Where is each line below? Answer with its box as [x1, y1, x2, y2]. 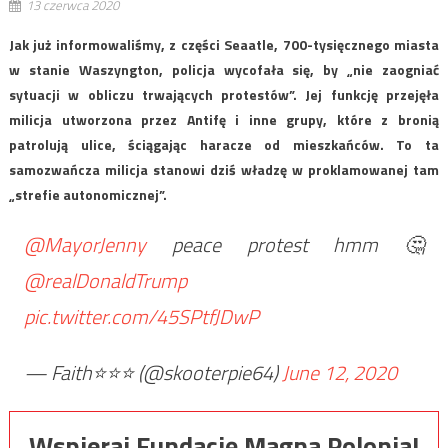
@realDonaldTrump [23, 264, 187, 296]
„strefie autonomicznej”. [8, 183, 167, 205]
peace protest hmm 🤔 [145, 228, 425, 260]
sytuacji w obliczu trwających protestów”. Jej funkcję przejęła [8, 83, 440, 105]
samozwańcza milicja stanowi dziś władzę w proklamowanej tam [8, 158, 440, 180]
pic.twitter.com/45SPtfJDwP [23, 300, 259, 332]
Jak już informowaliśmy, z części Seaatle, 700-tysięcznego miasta [8, 33, 440, 55]
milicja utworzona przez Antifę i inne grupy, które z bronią [8, 108, 440, 130]
